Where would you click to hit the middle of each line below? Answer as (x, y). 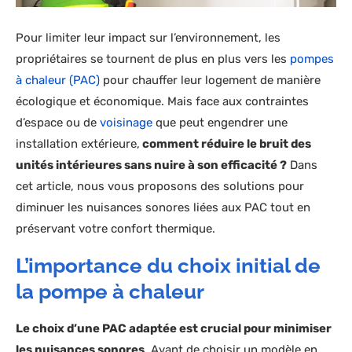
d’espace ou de (58, 123)
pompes (312, 59)
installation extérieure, (78, 144)
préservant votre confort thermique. (115, 229)
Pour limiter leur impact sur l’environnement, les (148, 38)
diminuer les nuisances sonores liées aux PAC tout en (163, 208)
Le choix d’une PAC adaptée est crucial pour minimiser (174, 329)
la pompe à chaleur (110, 292)
